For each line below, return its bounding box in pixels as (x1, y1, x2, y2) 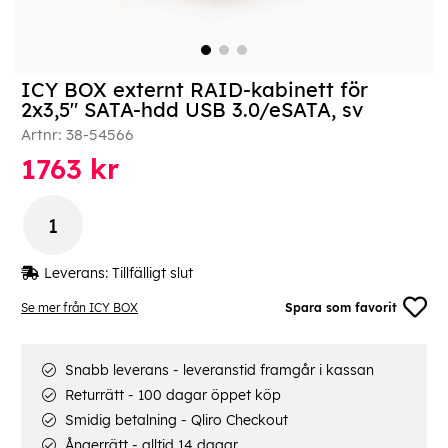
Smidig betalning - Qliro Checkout (61, 411, 288, 430)
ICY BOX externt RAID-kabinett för (21, 77, 368, 103)
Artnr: (21, 125, 66, 145)
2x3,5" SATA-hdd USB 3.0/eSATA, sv (21, 97, 363, 123)
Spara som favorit (285, 299, 398, 315)
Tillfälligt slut (112, 264, 193, 283)
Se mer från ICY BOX (21, 299, 138, 315)
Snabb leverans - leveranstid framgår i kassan (61, 361, 374, 380)
